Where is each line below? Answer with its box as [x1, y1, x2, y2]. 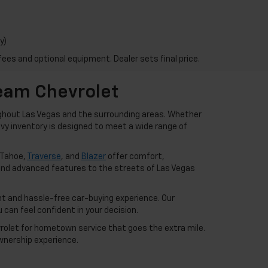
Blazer [81, 153, 106, 161]
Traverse [27, 153, 61, 161]
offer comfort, [106, 153, 165, 161]
